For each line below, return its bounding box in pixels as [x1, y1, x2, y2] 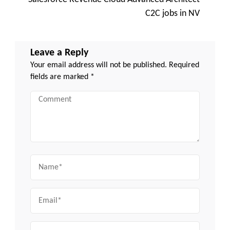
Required [169, 61, 199, 69]
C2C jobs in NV [145, 8, 200, 18]
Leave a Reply [30, 47, 88, 58]
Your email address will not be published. [30, 61, 167, 69]
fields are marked [30, 72, 90, 81]
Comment [30, 91, 59, 100]
